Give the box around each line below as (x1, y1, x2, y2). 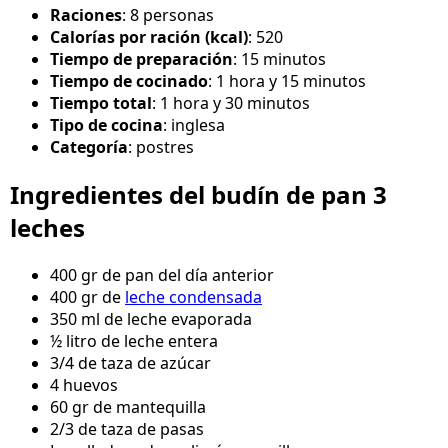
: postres (128, 136, 194, 159)
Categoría (50, 136, 128, 159)
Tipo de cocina (50, 114, 163, 137)
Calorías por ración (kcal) (50, 26, 248, 49)
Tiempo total (50, 92, 152, 115)
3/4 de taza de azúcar (50, 352, 211, 375)
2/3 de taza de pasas (50, 418, 204, 441)
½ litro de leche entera (50, 330, 218, 353)
